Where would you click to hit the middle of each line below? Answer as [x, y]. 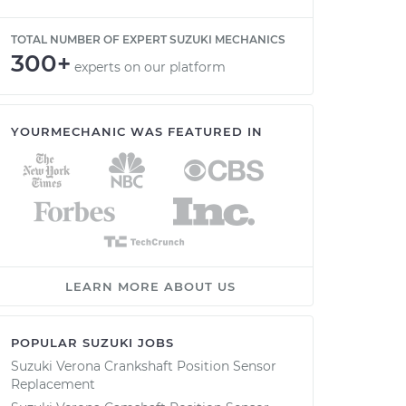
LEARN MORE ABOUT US [150, 286]
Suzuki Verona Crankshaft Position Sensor [144, 366]
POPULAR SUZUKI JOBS [92, 343]
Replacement [53, 384]
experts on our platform [150, 67]
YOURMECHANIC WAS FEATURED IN [137, 131]
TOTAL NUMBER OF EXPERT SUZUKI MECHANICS [148, 39]
